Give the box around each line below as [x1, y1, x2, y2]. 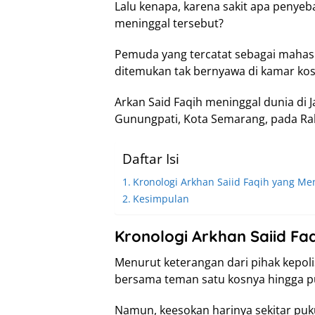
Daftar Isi [122, 148, 179, 168]
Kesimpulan [132, 191, 189, 205]
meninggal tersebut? [115, 15, 224, 31]
